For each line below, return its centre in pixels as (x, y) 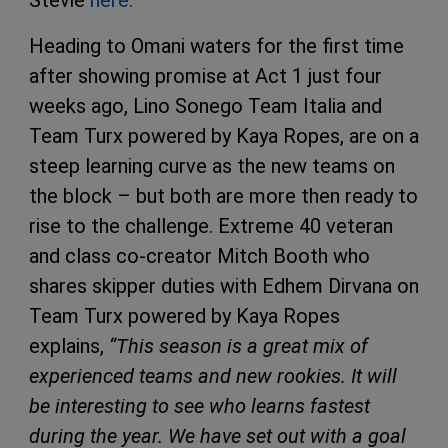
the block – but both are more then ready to (223, 195)
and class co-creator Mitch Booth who (199, 255)
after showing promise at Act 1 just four (205, 75)
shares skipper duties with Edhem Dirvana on (224, 285)
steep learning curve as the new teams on (212, 165)
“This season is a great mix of (238, 345)
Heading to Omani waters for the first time (216, 45)
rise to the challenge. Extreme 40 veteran (211, 225)
